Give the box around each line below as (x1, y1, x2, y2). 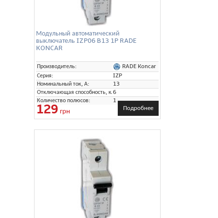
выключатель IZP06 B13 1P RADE (36, 36, 136, 45)
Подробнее (123, 104, 153, 112)
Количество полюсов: (37, 96, 91, 104)
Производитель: (37, 62, 77, 70)
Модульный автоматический (36, 29, 120, 37)
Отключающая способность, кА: (37, 88, 117, 96)
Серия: (37, 72, 54, 79)
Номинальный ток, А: (37, 80, 90, 88)
